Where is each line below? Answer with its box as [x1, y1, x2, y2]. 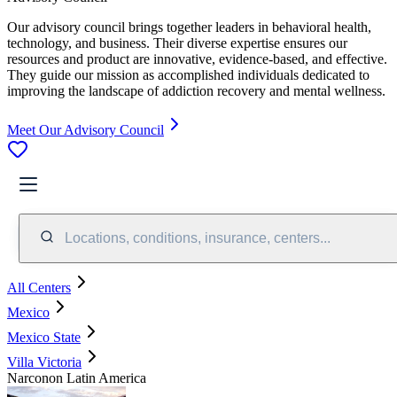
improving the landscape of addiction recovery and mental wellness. [7, 82, 385, 98]
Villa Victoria [7, 354, 82, 370]
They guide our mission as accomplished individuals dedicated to [7, 66, 370, 82]
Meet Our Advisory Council [7, 121, 164, 137]
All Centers [7, 279, 71, 295]
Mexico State [7, 329, 81, 345]
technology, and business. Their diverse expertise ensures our [7, 35, 347, 51]
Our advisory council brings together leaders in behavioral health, [7, 19, 371, 35]
